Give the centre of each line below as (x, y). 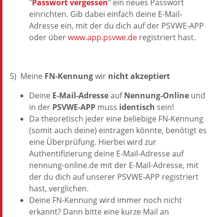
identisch (137, 107)
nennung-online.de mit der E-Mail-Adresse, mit (114, 165)
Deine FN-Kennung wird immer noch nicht (106, 200)
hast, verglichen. (59, 188)
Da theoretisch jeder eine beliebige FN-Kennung (116, 119)
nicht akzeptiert (139, 76)
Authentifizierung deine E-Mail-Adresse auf (106, 154)
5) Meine (27, 76)
